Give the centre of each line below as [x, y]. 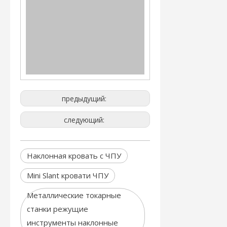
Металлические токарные [74, 195]
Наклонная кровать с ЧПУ [74, 156]
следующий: [85, 120]
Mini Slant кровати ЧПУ [68, 175]
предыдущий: [85, 99]
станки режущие [58, 209]
